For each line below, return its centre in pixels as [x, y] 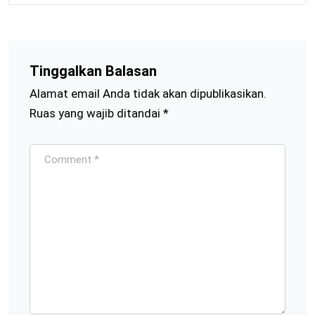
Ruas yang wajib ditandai [96, 114]
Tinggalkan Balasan [93, 71]
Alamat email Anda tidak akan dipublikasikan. [148, 94]
